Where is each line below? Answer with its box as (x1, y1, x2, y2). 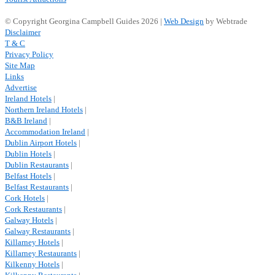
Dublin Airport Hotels (5, 138, 77, 147)
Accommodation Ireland (5, 127, 85, 136)
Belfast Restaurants (5, 182, 69, 192)
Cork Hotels (5, 193, 45, 203)
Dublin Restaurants (5, 160, 69, 169)
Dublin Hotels (5, 149, 52, 158)
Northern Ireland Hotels (5, 105, 83, 114)
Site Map (5, 61, 35, 70)
